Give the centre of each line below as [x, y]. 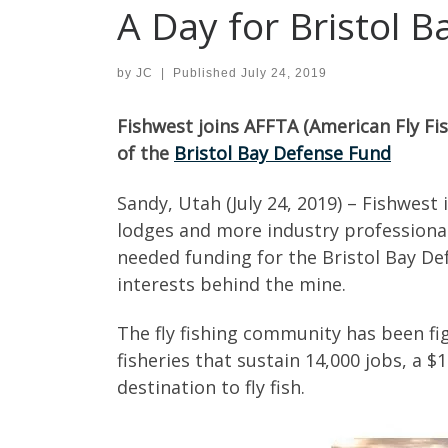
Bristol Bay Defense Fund [282, 153]
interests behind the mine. [231, 283]
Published [206, 73]
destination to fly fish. [211, 387]
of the [145, 153]
